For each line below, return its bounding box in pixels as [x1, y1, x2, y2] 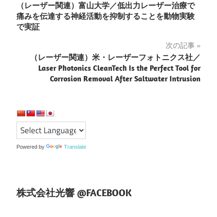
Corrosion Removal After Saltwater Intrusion [50, 73, 201, 83]
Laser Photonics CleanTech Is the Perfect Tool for [38, 62, 201, 73]
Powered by [16, 143, 46, 150]
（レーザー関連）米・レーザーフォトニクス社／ [30, 52, 201, 62]
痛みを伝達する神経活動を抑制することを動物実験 [16, 11, 195, 21]
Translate [64, 143, 86, 150]
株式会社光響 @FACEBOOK [16, 186, 132, 199]
